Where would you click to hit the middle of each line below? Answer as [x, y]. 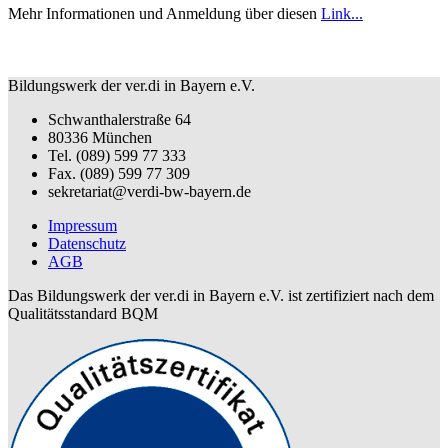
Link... [342, 13]
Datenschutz [87, 243]
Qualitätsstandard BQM [83, 313]
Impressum [82, 225]
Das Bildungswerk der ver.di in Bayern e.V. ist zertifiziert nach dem [221, 295]
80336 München [100, 137]
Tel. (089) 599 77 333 [117, 155]
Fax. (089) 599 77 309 [119, 173]
